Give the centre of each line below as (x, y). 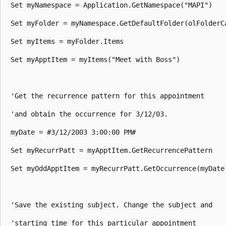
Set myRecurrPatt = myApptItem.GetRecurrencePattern (111, 150)
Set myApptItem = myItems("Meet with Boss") (95, 59)
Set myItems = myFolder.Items (67, 41)
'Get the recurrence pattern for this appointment (107, 96)
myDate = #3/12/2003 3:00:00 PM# (73, 132)
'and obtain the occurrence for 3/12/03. (89, 114)
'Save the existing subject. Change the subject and (111, 205)
